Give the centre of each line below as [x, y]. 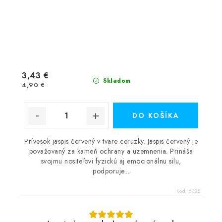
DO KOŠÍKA [156, 115]
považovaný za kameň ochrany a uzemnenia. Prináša [111, 151]
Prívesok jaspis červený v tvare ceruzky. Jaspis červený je [111, 141]
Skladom [116, 81]
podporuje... [111, 171]
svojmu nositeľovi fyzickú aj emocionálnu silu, [111, 161]
